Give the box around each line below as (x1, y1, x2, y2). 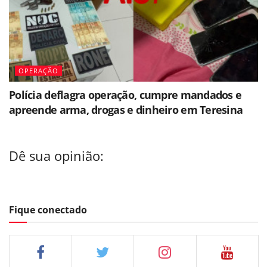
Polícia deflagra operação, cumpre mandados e (9, 88, 242, 103)
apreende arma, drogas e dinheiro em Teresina (9, 103, 243, 117)
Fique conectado (9, 203, 87, 217)
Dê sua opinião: (9, 147, 104, 164)
